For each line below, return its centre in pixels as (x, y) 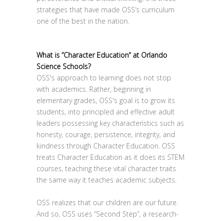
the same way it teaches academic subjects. (107, 180)
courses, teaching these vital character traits (106, 168)
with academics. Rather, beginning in (94, 89)
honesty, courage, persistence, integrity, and (106, 134)
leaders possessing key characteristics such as (110, 123)
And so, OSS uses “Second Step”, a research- (108, 214)
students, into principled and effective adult (106, 112)
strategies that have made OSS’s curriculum (106, 10)
